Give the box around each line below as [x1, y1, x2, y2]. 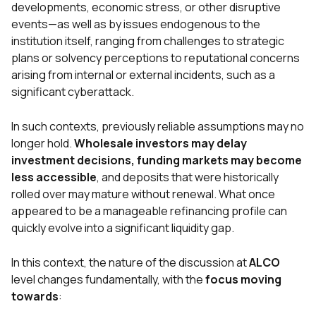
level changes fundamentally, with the [11, 272, 205, 288]
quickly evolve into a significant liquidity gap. [11, 220, 234, 236]
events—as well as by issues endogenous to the [11, 16, 260, 32]
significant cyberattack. [11, 84, 134, 100]
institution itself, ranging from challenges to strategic [11, 33, 284, 49]
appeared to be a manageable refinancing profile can [11, 203, 287, 219]
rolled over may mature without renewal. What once [11, 186, 275, 202]
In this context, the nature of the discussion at [11, 255, 249, 271]
